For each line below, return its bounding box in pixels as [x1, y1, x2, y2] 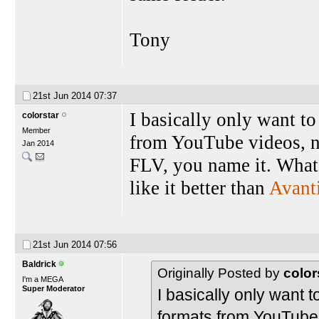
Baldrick [22, 258, 56, 269]
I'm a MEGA [22, 274, 63, 283]
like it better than [130, 177, 269, 199]
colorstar [22, 110, 59, 121]
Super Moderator [22, 283, 85, 293]
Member [22, 126, 51, 135]
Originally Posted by [157, 265, 283, 281]
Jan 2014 [22, 139, 54, 148]
